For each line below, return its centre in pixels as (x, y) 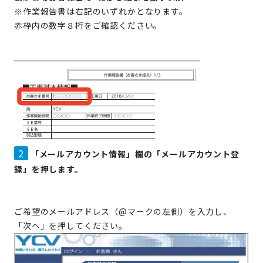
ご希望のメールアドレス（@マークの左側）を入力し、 (123, 211)
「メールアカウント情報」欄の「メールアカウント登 (135, 154)
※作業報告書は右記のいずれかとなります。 (101, 11)
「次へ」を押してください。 (71, 225)
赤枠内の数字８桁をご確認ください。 (88, 25)
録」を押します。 (49, 169)
